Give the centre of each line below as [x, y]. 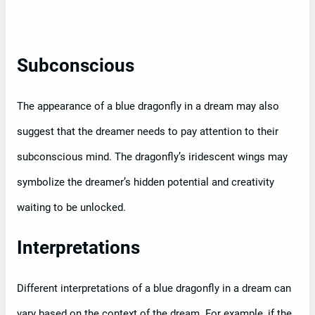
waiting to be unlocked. [71, 208]
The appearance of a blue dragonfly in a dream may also [148, 107]
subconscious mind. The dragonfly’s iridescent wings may [152, 157]
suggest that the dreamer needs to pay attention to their [148, 132]
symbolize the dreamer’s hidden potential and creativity [146, 182]
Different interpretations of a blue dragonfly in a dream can [154, 289]
